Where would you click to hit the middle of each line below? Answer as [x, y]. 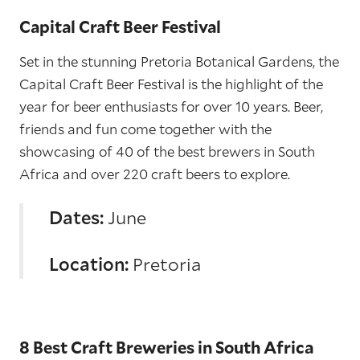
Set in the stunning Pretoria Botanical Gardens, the [179, 61]
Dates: [78, 217]
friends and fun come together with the [145, 129]
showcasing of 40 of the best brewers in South [167, 151]
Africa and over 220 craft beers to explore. [155, 174]
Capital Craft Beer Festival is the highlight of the [171, 84]
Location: [89, 264]
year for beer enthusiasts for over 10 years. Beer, [171, 106]
